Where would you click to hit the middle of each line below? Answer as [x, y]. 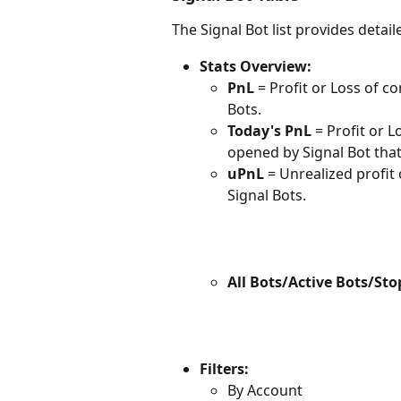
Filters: [224, 368]
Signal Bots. [267, 196]
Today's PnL [269, 131]
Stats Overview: [256, 66]
